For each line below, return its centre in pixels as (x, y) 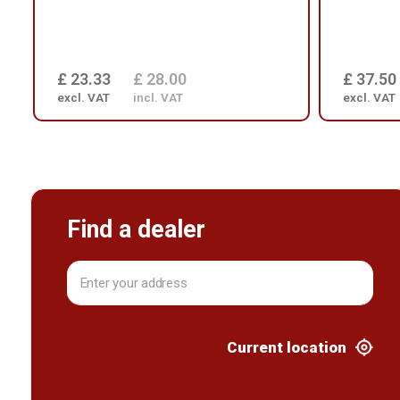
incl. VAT (158, 98)
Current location (287, 348)
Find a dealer (136, 230)
